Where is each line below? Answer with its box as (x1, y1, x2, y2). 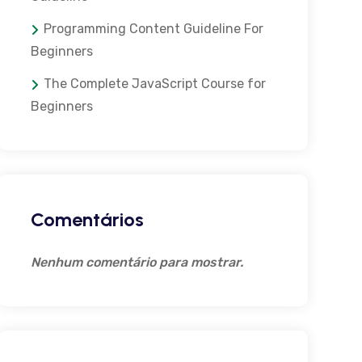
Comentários (30, 208, 144, 231)
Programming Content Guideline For (43, 21, 263, 36)
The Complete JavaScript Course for (43, 76, 266, 91)
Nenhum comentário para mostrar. (30, 255, 243, 270)
